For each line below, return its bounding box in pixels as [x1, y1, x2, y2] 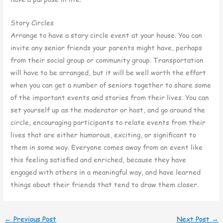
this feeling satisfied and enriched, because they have [10, 155, 187, 165]
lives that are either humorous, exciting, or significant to [10, 130, 197, 140]
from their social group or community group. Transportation [10, 55, 204, 65]
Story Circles [10, 18, 54, 28]
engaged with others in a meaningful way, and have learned [10, 167, 201, 177]
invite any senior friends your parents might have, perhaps [10, 43, 203, 53]
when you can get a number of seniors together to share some [10, 80, 212, 90]
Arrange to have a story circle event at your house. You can [10, 30, 203, 40]
